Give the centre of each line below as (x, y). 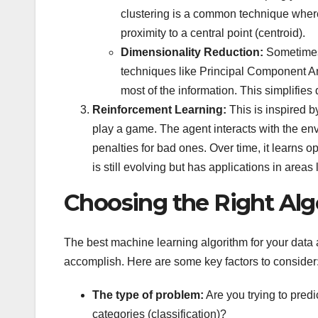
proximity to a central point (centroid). (213, 33)
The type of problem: (148, 295)
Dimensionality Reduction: (192, 52)
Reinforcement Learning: (159, 109)
